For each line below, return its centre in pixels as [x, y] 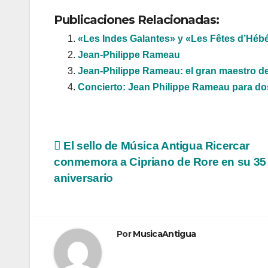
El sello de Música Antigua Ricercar [155, 146]
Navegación [107, 150]
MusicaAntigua [165, 234]
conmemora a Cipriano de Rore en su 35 [160, 162]
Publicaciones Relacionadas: [136, 20]
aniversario [83, 178]
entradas [93, 199]
